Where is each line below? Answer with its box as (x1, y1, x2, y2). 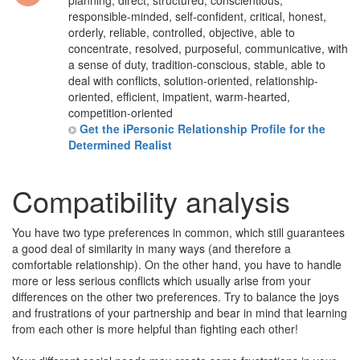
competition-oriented (68, 104, 173, 121)
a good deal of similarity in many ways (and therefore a (12, 240, 291, 256)
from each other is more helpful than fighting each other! (12, 321, 298, 337)
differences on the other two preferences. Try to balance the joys (12, 288, 339, 305)
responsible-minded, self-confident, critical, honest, (68, 8, 326, 24)
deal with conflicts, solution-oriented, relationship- (68, 72, 318, 88)
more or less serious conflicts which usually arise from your (12, 272, 311, 288)
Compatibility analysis (12, 180, 290, 221)
